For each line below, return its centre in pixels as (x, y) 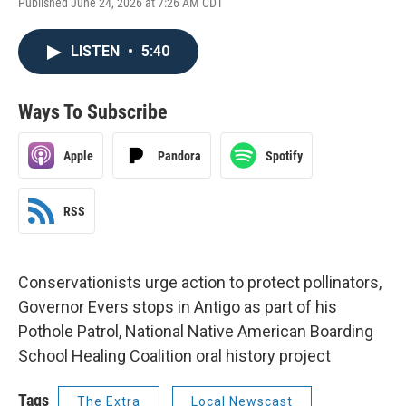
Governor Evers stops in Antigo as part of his (178, 307)
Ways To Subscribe (93, 112)
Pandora (179, 155)
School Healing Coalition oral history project (174, 356)
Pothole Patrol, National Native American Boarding (196, 331)
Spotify (284, 155)
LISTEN (97, 51)
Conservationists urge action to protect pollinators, (200, 282)
